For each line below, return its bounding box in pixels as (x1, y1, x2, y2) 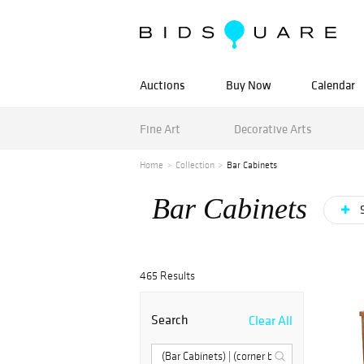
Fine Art (140, 120, 180, 136)
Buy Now (226, 77, 271, 93)
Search (151, 311, 188, 327)
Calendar (311, 77, 355, 93)
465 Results (140, 269, 195, 283)
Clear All (249, 312, 292, 328)
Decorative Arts (233, 120, 312, 136)
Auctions (140, 77, 185, 93)
